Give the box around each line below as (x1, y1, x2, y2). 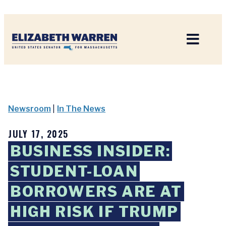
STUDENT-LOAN (10, 162, 138, 180)
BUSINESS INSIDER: (10, 142, 171, 160)
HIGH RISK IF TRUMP (10, 203, 179, 220)
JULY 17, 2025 (8, 127, 69, 140)
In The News (57, 104, 106, 114)
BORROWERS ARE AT (10, 183, 182, 200)
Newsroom (8, 104, 51, 114)
